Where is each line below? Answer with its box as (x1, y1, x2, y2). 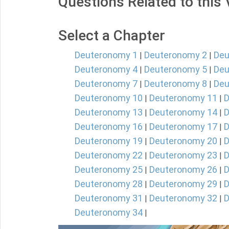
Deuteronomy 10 (75, 93, 143, 103)
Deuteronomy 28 (75, 178, 143, 189)
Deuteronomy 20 (149, 135, 217, 146)
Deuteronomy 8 (144, 78, 207, 89)
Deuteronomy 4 (75, 64, 138, 75)
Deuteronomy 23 (149, 150, 217, 161)
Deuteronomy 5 (144, 64, 207, 75)
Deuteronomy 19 (75, 135, 143, 146)
